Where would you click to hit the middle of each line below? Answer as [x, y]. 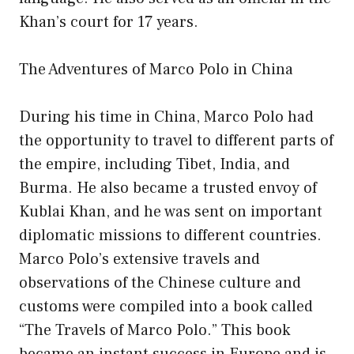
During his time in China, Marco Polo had [166, 117]
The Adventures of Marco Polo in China [156, 69]
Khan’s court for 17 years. [109, 22]
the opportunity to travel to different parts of [176, 140]
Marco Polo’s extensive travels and [139, 259]
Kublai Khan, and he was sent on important [171, 211]
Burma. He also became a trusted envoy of [168, 188]
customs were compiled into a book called [166, 306]
